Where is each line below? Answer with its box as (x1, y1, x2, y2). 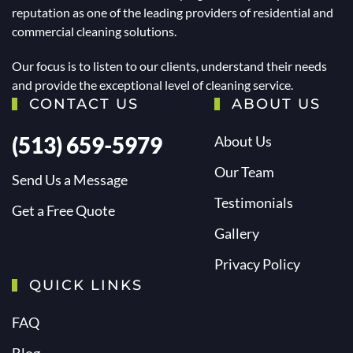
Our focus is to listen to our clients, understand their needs (12, 58, 327, 74)
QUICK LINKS (24, 277, 143, 295)
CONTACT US (24, 95, 139, 113)
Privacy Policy (214, 255, 300, 273)
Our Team (214, 163, 274, 181)
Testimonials (214, 194, 293, 212)
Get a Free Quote (12, 202, 115, 220)
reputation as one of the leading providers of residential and (12, 5, 333, 20)
